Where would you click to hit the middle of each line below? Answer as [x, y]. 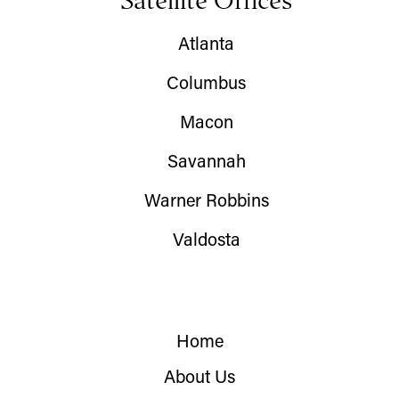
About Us [199, 379]
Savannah [206, 163]
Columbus [206, 85]
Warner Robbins [206, 202]
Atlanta [206, 45]
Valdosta [206, 241]
